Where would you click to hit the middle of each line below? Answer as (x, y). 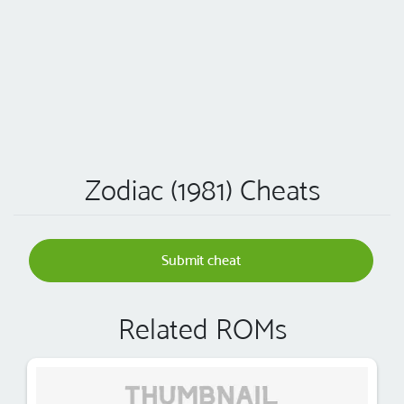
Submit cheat (201, 261)
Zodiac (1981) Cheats (202, 191)
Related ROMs (202, 330)
